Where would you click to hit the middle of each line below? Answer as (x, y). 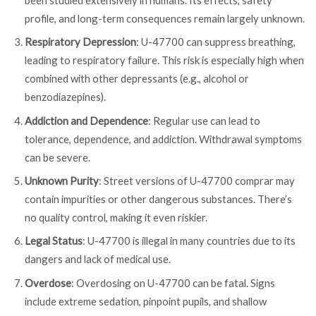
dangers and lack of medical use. (98, 259)
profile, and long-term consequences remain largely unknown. (165, 18)
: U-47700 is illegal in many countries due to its (189, 241)
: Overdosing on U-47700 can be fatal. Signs (173, 282)
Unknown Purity (62, 181)
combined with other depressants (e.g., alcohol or (137, 79)
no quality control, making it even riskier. (116, 218)
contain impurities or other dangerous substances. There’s (158, 199)
